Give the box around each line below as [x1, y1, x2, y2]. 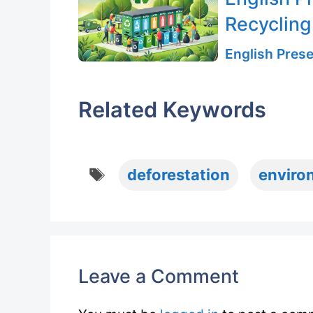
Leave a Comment [78, 265, 239, 288]
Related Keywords [78, 96, 266, 123]
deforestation [126, 166, 230, 184]
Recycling [225, 13, 312, 36]
